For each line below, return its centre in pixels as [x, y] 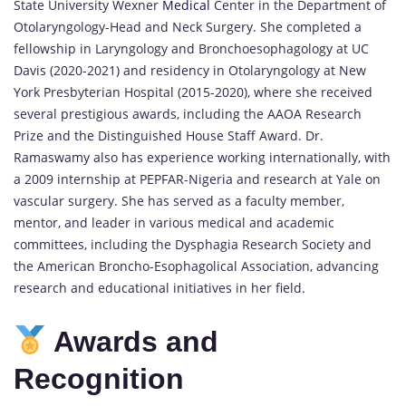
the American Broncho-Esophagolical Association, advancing [196, 266]
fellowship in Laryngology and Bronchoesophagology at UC [191, 49]
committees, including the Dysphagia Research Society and [193, 245]
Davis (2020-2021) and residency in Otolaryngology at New [190, 71]
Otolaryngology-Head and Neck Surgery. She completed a [188, 27]
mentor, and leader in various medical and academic [174, 223]
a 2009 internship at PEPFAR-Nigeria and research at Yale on [197, 179]
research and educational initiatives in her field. [159, 288]
